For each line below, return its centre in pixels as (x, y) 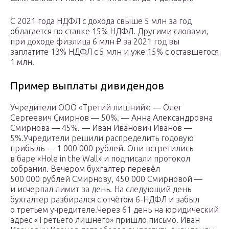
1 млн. (23, 62)
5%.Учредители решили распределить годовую (102, 138)
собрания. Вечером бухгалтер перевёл (85, 169)
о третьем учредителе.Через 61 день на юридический (114, 210)
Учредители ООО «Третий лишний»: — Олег (96, 108)
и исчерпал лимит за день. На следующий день (101, 189)
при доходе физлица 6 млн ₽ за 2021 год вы (95, 42)
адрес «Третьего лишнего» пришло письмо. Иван (105, 220)
